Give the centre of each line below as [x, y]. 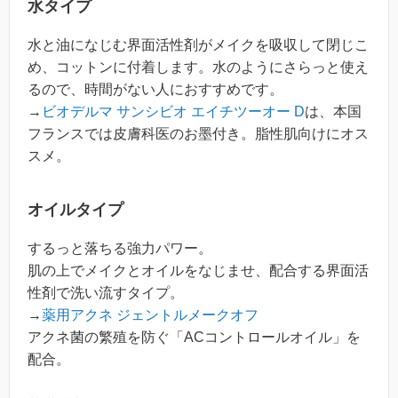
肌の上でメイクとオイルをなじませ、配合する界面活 [198, 270]
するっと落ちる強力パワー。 [120, 248]
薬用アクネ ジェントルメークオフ [150, 314]
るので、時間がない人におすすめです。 [155, 89]
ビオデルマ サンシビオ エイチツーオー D [173, 111]
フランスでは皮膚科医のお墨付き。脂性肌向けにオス [198, 133]
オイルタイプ [76, 209]
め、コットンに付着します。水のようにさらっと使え [198, 67]
